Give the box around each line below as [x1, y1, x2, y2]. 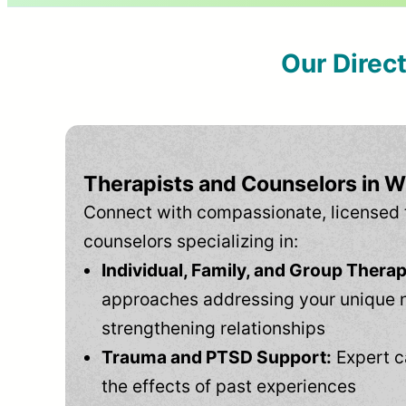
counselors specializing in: [83, 230, 298, 253]
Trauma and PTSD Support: [101, 346, 332, 369]
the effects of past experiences [101, 375, 356, 398]
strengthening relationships [101, 317, 325, 340]
